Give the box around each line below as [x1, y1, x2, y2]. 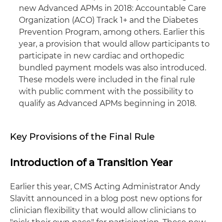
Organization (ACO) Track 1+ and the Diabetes [19, 15, 198, 25]
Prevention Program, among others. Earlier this [19, 27, 205, 37]
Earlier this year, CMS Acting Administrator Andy [10, 182, 200, 191]
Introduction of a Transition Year [10, 157, 172, 168]
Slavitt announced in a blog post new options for [10, 194, 202, 203]
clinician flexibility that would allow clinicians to [10, 206, 196, 215]
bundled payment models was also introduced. [19, 63, 206, 72]
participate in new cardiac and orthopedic [19, 51, 184, 60]
